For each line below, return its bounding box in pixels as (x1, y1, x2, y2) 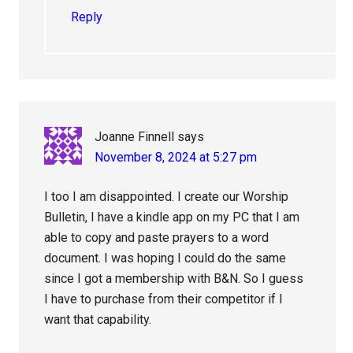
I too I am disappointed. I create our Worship (44, 189, 289, 205)
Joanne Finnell (95, 129, 175, 145)
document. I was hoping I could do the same (44, 251, 287, 266)
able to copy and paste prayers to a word (44, 230, 269, 246)
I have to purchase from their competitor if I (44, 292, 284, 307)
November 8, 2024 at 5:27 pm (95, 150, 258, 165)
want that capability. (44, 312, 152, 328)
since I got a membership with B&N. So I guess (44, 271, 304, 287)
